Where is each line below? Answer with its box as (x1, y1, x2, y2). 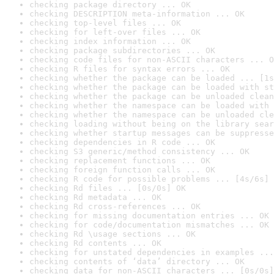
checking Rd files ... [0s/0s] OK (29, 183, 186, 193)
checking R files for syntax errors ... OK (29, 64, 230, 73)
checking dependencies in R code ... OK (29, 138, 215, 147)
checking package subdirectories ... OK (29, 46, 215, 55)
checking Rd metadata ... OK (29, 193, 161, 202)
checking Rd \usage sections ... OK (29, 229, 196, 239)
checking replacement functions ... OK (29, 156, 210, 165)
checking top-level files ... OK (29, 18, 181, 28)
